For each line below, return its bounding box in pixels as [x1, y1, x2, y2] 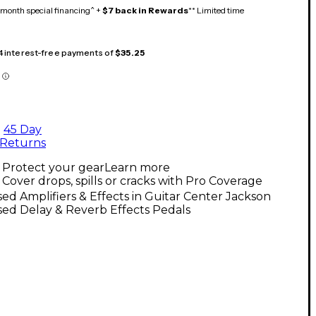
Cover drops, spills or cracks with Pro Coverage [2, 174, 262, 188]
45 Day [4, 122, 42, 136]
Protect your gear [2, 160, 104, 174]
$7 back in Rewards [102, 4, 188, 16]
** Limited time [188, 4, 244, 16]
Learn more [104, 160, 170, 174]
